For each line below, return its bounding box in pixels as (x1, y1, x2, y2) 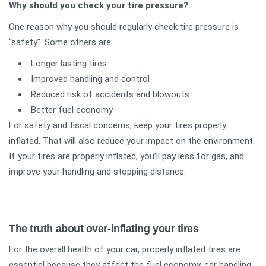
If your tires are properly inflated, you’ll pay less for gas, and (9, 150, 244, 161)
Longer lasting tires (31, 58, 107, 69)
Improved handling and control (31, 73, 150, 84)
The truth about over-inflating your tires (9, 222, 199, 235)
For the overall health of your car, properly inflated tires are (9, 243, 240, 255)
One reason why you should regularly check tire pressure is (9, 21, 239, 32)
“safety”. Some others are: (9, 36, 113, 47)
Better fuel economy (31, 104, 113, 115)
